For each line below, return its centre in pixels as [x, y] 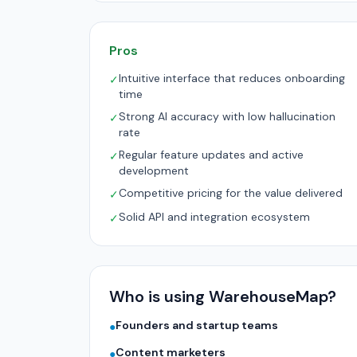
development [154, 171]
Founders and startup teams [197, 325]
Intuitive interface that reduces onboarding [232, 78]
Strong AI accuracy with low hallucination [227, 116]
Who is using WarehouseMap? [223, 296]
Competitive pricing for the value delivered [231, 193]
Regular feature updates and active [211, 155]
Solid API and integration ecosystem [214, 217]
